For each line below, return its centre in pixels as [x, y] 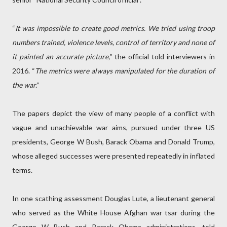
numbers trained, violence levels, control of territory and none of [113, 42]
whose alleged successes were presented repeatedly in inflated [113, 156]
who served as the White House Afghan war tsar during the [113, 213]
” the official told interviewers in [162, 56]
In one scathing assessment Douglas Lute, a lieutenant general [113, 198]
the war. [25, 85]
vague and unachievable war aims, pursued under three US [113, 127]
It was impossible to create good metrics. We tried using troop [115, 28]
